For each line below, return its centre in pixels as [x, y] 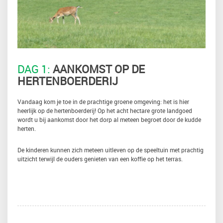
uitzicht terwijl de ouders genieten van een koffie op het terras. [100, 159]
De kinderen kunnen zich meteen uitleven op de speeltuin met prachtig [111, 150]
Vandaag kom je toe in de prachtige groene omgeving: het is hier [103, 102]
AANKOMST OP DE [98, 69]
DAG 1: [34, 69]
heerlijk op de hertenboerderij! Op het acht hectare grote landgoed [105, 111]
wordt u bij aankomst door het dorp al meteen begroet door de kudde [109, 119]
